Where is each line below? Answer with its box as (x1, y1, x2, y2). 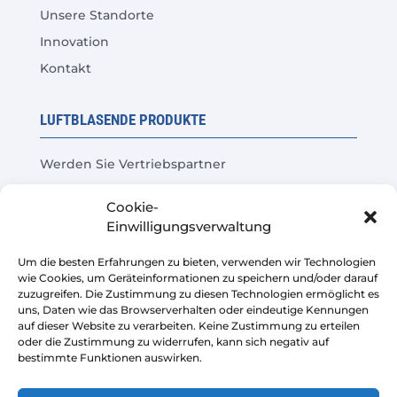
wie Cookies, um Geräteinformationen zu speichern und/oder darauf (18, 271, 378, 284)
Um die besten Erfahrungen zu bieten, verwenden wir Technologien (18, 255, 376, 269)
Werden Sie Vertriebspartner (39, 155, 226, 172)
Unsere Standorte (39, 6, 154, 23)
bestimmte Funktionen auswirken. (18, 351, 202, 364)
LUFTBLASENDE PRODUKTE (39, 110, 206, 128)
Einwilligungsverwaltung (106, 218, 271, 235)
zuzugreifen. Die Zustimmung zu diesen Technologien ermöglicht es (18, 287, 379, 300)
